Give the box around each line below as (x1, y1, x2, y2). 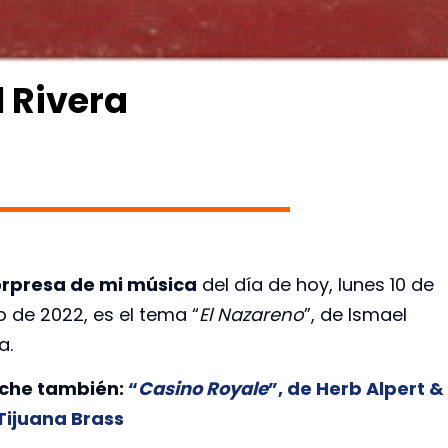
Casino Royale (138, 376, 268, 402)
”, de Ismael (304, 302, 407, 328)
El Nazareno (199, 302, 304, 328)
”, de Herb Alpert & (268, 376, 444, 402)
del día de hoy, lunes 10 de (197, 272, 434, 298)
